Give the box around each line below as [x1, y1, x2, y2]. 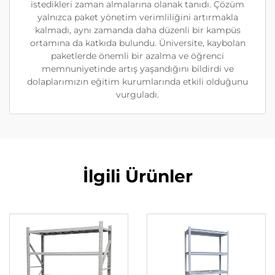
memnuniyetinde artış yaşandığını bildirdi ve [41, 63, 234, 74]
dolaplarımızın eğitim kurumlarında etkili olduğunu [27, 76, 248, 87]
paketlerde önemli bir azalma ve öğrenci [51, 50, 224, 61]
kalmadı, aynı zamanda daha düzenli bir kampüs [34, 25, 241, 36]
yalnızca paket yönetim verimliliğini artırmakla [37, 12, 238, 23]
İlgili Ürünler [82, 166, 193, 187]
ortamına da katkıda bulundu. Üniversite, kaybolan [29, 37, 246, 48]
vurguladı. [116, 89, 159, 100]
